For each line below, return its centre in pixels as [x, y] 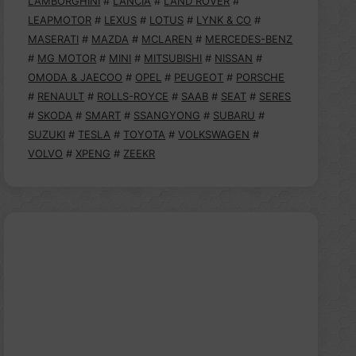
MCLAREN [167, 39]
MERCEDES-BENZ [249, 39]
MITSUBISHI [173, 58]
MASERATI [54, 39]
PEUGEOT [199, 77]
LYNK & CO [224, 20]
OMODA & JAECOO [75, 77]
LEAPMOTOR [60, 20]
